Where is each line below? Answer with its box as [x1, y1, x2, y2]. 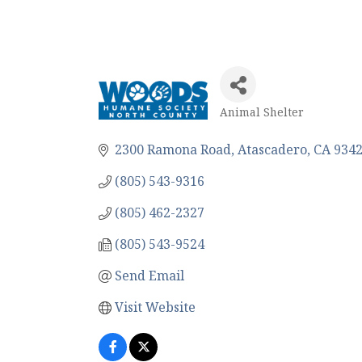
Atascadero [238, 141, 307, 158]
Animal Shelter [220, 104, 304, 120]
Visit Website [115, 298, 196, 316]
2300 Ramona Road [115, 141, 231, 158]
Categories [219, 114, 298, 137]
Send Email [115, 267, 184, 284]
